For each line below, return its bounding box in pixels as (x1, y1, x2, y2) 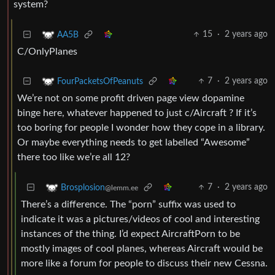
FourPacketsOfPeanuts (57, 77, 143, 86)
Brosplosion (61, 183, 105, 192)
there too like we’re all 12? (17, 152, 130, 163)
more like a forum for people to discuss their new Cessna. (21, 258, 268, 269)
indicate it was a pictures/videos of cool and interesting (21, 214, 260, 225)
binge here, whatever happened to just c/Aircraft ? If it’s (17, 108, 257, 118)
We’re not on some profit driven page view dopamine (17, 93, 244, 104)
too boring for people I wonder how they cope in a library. (17, 123, 265, 133)
